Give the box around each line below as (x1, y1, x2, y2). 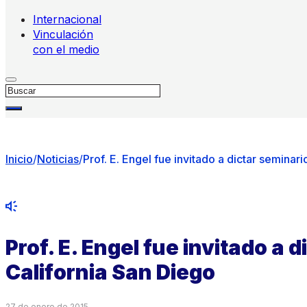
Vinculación (33, 27, 93, 41)
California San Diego (5, 259, 215, 284)
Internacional (33, 12, 101, 26)
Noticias (37, 152, 79, 166)
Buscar (5, 82, 42, 96)
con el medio (33, 42, 99, 56)
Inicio (5, 152, 33, 166)
